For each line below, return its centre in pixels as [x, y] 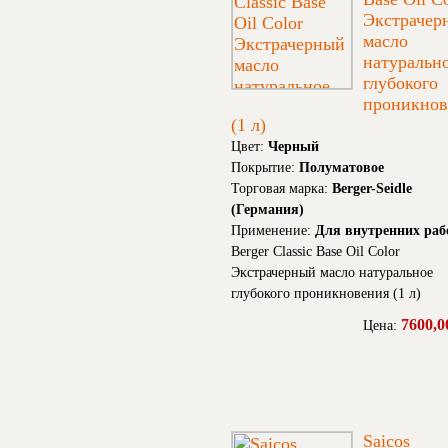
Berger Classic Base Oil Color [315, 252]
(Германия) [267, 210]
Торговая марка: [281, 189]
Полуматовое [341, 168]
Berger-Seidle [372, 189]
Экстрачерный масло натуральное [332, 273]
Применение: [273, 231]
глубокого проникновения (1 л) [326, 294]
